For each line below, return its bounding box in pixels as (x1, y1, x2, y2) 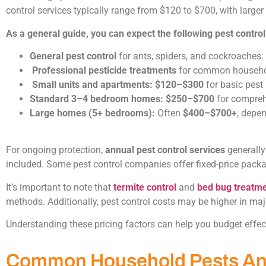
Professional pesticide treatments (32, 64, 176, 76)
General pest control (30, 50, 116, 62)
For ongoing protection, (6, 144, 105, 156)
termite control (113, 181, 176, 193)
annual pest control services (105, 144, 225, 156)
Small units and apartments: (32, 78, 153, 90)
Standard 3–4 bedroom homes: (30, 93, 163, 104)
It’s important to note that (6, 181, 113, 193)
